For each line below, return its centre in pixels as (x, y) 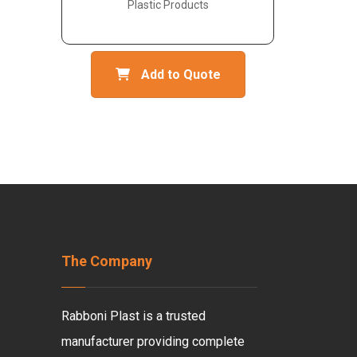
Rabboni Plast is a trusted (134, 316)
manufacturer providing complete (153, 341)
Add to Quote (180, 74)
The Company (107, 261)
